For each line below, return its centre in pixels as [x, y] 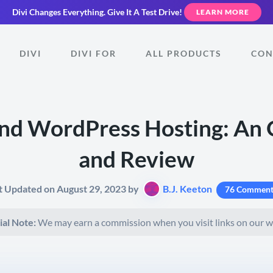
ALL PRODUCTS [183, 53]
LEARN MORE [222, 12]
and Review [136, 159]
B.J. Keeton [187, 188]
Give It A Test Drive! [144, 12]
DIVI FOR [93, 53]
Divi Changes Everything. [59, 12]
